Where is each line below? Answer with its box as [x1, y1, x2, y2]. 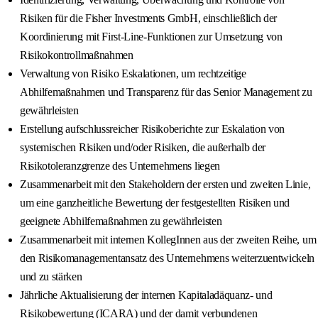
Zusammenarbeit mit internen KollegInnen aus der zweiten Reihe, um [20, 234, 317, 246]
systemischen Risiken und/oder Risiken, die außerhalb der [20, 141, 266, 154]
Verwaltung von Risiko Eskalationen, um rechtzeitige [20, 67, 246, 80]
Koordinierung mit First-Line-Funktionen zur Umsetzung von [20, 31, 283, 43]
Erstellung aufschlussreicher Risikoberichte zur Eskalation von [20, 123, 285, 136]
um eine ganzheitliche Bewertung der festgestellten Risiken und [20, 197, 290, 209]
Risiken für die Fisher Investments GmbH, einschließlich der [20, 12, 278, 25]
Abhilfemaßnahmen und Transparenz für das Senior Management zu [20, 86, 312, 99]
